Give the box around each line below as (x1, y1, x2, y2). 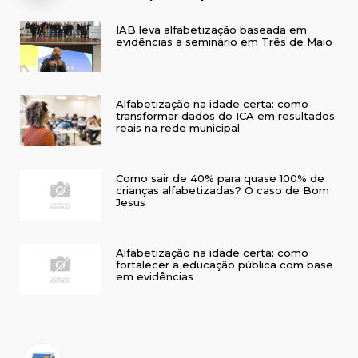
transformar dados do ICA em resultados (116, 109, 335, 123)
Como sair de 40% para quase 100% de (116, 172, 324, 185)
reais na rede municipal (116, 121, 240, 135)
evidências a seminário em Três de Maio (116, 35, 332, 49)
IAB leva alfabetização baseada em (116, 23, 307, 37)
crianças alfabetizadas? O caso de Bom (116, 184, 329, 197)
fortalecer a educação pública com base (116, 258, 333, 272)
